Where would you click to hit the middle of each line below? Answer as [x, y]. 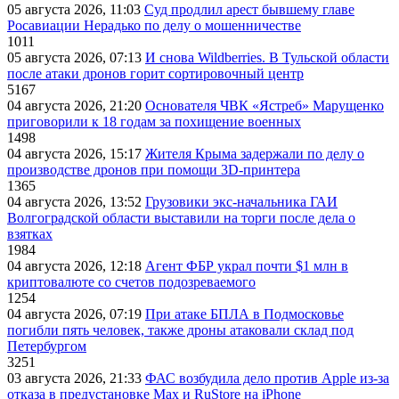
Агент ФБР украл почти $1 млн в [247, 266]
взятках [30, 234]
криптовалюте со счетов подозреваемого [131, 282]
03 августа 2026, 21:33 [76, 379]
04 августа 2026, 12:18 [76, 266]
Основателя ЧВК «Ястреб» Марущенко [265, 106]
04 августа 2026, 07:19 [76, 314]
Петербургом [47, 346]
